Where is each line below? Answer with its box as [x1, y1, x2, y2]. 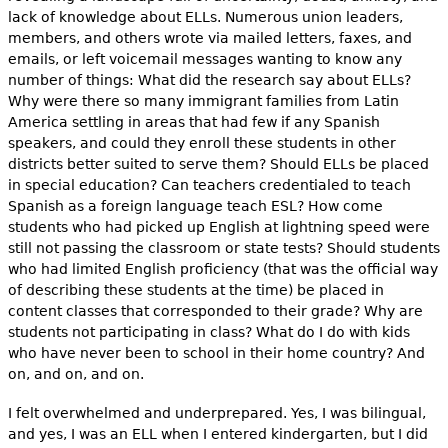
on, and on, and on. [7, 365, 144, 382]
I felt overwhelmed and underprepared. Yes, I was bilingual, [7, 404, 426, 421]
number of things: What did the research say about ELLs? [7, 71, 411, 88]
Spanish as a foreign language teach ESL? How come [7, 197, 383, 214]
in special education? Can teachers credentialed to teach [7, 176, 411, 193]
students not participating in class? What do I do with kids [7, 323, 410, 340]
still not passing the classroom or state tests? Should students [7, 239, 440, 256]
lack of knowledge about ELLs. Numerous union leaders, [7, 8, 403, 25]
